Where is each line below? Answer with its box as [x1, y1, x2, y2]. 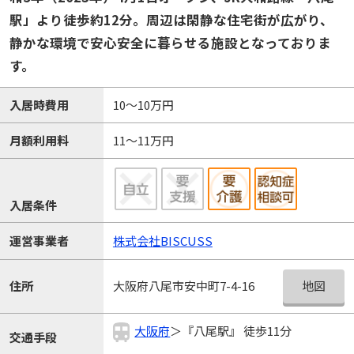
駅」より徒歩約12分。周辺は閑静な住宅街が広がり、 [9, 10, 333, 30]
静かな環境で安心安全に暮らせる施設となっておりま [9, 33, 331, 53]
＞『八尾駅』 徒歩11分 [170, 322, 292, 340]
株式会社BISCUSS [112, 232, 213, 250]
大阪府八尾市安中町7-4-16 [112, 277, 254, 295]
